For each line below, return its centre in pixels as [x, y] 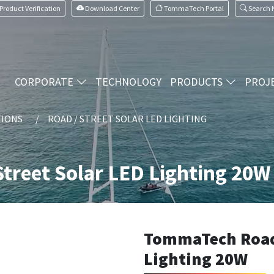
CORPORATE [45, 82]
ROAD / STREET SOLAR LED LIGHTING [127, 119]
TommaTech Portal [194, 8]
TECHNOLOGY [128, 82]
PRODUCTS [197, 82]
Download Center [112, 8]
